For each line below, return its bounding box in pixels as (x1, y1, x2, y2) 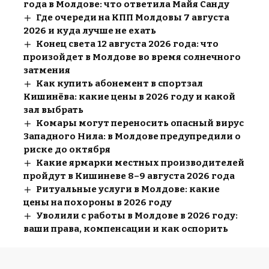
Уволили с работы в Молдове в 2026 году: (36, 210, 238, 221)
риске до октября (23, 144, 110, 155)
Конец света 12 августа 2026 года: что (36, 38, 219, 49)
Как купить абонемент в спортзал (36, 77, 204, 89)
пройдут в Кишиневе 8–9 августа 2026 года (23, 170, 235, 181)
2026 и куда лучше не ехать (23, 25, 156, 36)
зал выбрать (23, 104, 83, 115)
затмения (23, 64, 70, 76)
